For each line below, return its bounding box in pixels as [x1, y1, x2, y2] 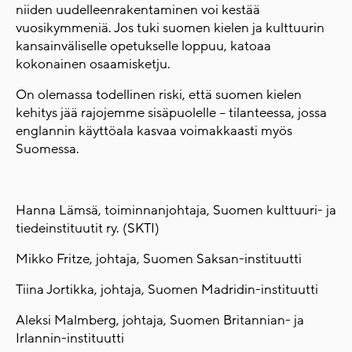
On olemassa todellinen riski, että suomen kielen [16, 86, 302, 104]
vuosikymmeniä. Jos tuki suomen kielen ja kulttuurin [16, 19, 324, 37]
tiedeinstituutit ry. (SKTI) [16, 219, 159, 237]
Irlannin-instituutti [16, 329, 124, 347]
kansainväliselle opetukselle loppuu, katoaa [16, 37, 271, 55]
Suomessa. [16, 140, 79, 158]
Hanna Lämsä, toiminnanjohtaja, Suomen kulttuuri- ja [16, 201, 336, 219]
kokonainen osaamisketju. [16, 55, 170, 73]
